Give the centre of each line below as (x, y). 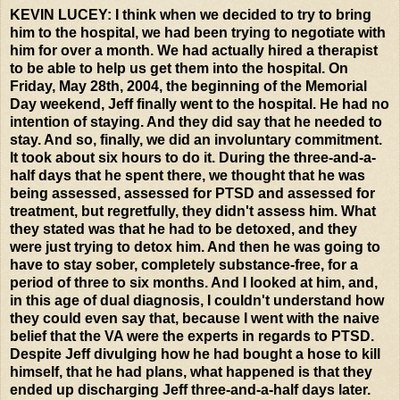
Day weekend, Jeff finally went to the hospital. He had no (200, 104)
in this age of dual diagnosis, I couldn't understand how (197, 300)
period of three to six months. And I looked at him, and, (194, 282)
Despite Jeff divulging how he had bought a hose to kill (195, 354)
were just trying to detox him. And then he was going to (195, 246)
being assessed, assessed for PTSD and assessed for (192, 193)
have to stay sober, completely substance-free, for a (184, 264)
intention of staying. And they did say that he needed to (196, 121)
